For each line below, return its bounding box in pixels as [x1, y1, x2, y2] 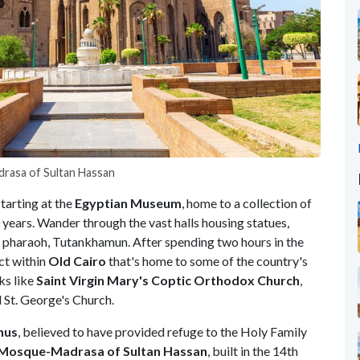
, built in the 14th [207, 342, 298, 358]
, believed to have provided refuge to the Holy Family [18, 323, 307, 339]
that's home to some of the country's [106, 252, 308, 268]
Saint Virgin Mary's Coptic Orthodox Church [36, 272, 300, 288]
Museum [130, 194, 182, 211]
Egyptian [75, 194, 128, 211]
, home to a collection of [182, 194, 312, 211]
